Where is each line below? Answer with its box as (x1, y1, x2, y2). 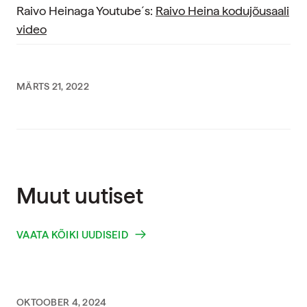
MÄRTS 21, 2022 (16, 81, 89, 92)
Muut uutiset (16, 183, 143, 209)
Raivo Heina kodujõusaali (156, 3, 289, 18)
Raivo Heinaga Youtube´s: (16, 3, 156, 18)
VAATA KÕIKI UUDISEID (16, 228, 128, 241)
